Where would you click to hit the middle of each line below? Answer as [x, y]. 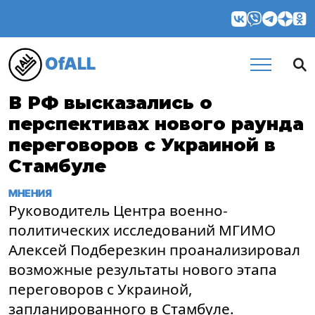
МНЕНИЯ [30, 193]
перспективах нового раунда [156, 124]
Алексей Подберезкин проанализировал [154, 250]
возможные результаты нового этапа [143, 269]
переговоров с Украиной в [142, 145]
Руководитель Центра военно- [118, 210]
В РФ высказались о [110, 103]
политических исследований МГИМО [142, 230]
